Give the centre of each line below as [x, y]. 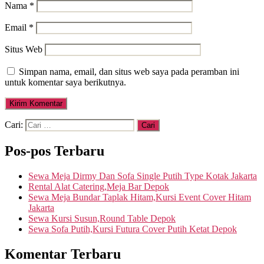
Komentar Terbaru [63, 254]
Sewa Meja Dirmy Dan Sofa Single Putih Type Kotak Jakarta [143, 176]
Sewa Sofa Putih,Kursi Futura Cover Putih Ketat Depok [133, 229]
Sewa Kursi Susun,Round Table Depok [102, 218]
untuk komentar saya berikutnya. [65, 82]
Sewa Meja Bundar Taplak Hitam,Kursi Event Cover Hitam [140, 197]
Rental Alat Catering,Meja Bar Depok [99, 186]
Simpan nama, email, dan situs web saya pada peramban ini [129, 72]
